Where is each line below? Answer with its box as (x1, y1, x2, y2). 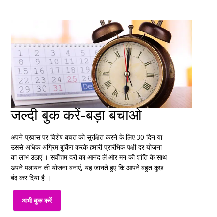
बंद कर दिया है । (11, 173, 51, 182)
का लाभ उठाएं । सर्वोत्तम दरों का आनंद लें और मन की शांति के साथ (11, 153, 167, 162)
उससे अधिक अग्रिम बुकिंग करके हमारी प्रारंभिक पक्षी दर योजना (11, 142, 162, 152)
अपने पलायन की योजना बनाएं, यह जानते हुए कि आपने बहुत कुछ (11, 163, 164, 172)
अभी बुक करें (22, 196, 52, 205)
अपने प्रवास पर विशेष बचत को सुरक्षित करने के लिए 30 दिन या (11, 132, 163, 141)
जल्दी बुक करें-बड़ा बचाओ (11, 105, 142, 124)
